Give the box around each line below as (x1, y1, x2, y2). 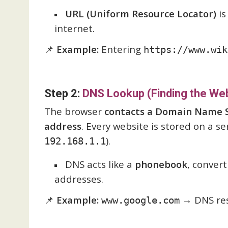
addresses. (54, 173, 103, 185)
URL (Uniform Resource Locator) (65, 7, 216, 20)
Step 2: (44, 87, 82, 100)
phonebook (135, 158, 187, 170)
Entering (99, 43, 144, 55)
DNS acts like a (65, 158, 135, 170)
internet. (54, 22, 95, 35)
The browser (44, 105, 104, 118)
